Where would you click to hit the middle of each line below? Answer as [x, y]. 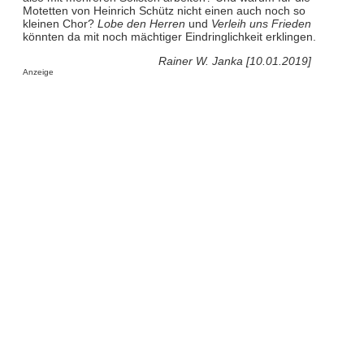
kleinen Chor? [60, 24]
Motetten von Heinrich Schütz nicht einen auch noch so [164, 11]
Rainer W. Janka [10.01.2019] [235, 61]
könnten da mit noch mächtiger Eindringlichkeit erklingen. [169, 37]
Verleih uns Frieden [261, 24]
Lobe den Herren [141, 24]
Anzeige [38, 72]
